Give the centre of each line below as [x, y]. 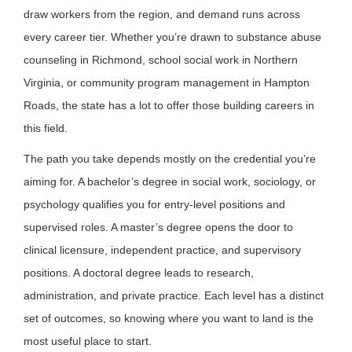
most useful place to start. [88, 341]
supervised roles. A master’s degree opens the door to [158, 227]
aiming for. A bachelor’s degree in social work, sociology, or [170, 182]
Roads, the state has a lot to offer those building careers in [169, 106]
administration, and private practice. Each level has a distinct [174, 296]
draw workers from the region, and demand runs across [162, 15]
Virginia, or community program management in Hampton [167, 83]
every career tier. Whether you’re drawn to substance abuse [172, 37]
